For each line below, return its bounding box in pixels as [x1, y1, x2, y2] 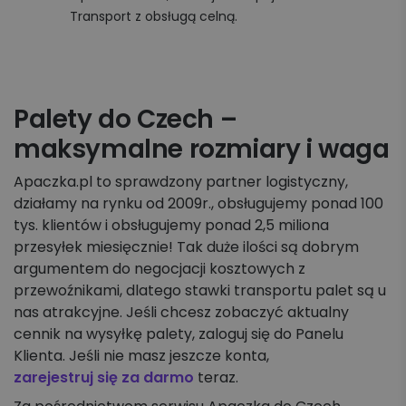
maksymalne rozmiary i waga [14, 131, 390, 168]
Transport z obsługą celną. [70, 7, 237, 26]
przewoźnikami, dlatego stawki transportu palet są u [14, 280, 386, 302]
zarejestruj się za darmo [14, 367, 194, 389]
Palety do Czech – [14, 101, 237, 138]
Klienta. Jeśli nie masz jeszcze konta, [14, 345, 273, 367]
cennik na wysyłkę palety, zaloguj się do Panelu [14, 324, 343, 345]
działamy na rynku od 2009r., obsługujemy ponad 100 [14, 193, 383, 215]
